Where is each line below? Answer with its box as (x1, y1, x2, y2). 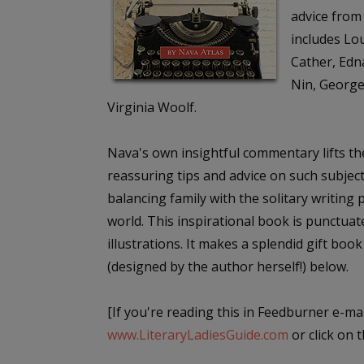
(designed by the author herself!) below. (107, 258, 349, 275)
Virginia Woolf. (107, 98, 197, 116)
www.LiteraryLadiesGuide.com (107, 326, 288, 344)
